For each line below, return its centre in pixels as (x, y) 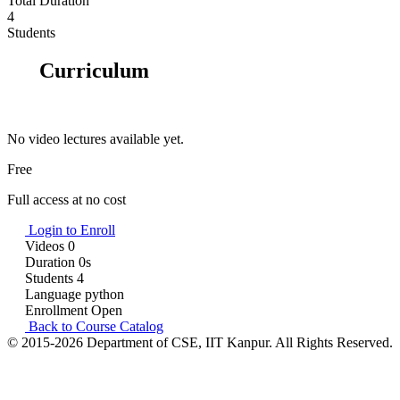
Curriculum (92, 70)
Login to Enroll (70, 229)
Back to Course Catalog (94, 326)
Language (53, 294)
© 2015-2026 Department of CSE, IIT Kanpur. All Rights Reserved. (200, 342)
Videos (45, 246)
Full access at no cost (67, 199)
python (104, 294)
